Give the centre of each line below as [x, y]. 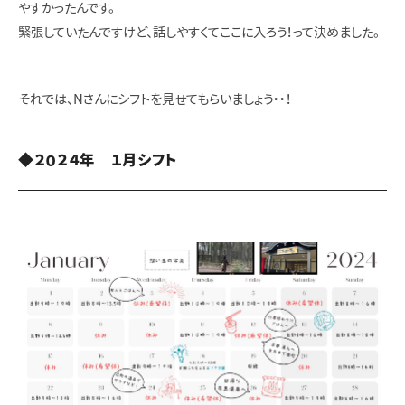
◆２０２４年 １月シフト [98, 159]
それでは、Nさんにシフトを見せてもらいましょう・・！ [155, 99]
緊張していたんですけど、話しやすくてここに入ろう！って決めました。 [199, 32]
